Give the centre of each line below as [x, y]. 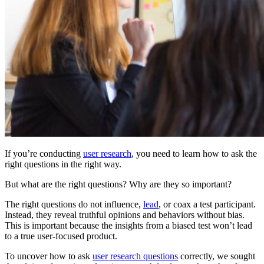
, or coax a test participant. [207, 204]
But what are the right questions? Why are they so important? [118, 184]
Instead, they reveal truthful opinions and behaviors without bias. [125, 215]
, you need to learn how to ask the [194, 154]
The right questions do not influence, [74, 204]
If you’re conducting [44, 154]
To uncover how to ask [49, 256]
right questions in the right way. [63, 164]
